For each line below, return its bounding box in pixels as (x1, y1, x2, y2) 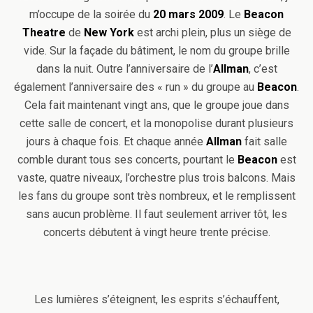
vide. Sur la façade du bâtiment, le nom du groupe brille (23, 44, 290, 57)
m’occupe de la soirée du (29, 8, 153, 21)
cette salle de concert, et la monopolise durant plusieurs (20, 117, 293, 130)
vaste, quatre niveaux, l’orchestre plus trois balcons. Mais (17, 171, 296, 184)
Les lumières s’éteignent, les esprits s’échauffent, (34, 293, 279, 306)
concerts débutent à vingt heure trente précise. (43, 226, 270, 239)
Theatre (22, 26, 66, 39)
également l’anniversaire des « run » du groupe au (14, 80, 257, 94)
